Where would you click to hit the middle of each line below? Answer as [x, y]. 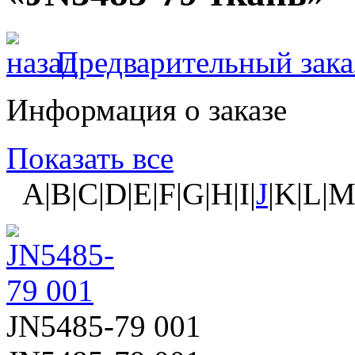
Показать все [90, 158]
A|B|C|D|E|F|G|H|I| [131, 193]
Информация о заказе [147, 109]
